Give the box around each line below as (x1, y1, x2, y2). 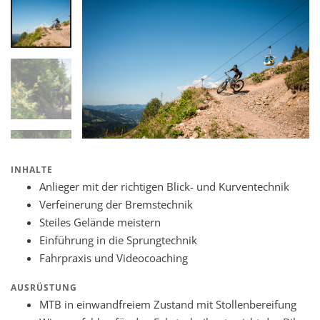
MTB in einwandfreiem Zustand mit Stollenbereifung (39, 296, 296, 311)
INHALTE (11, 163, 53, 176)
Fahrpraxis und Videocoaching (39, 250, 188, 265)
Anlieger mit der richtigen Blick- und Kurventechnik (39, 179, 289, 194)
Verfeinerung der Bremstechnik (39, 196, 193, 211)
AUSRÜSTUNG (11, 281, 77, 294)
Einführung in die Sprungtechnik (39, 232, 197, 247)
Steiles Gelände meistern (39, 214, 161, 229)
